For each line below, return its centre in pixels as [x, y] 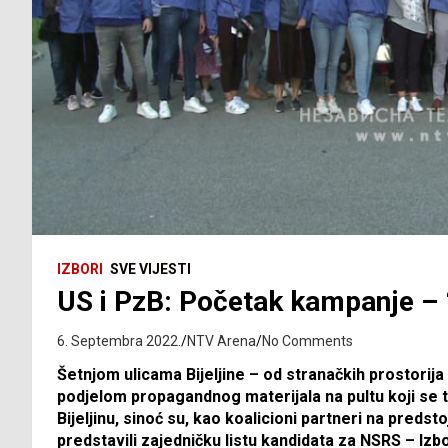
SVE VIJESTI [150, 269]
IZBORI [80, 269]
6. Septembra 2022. [119, 341]
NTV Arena [221, 341]
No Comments [307, 341]
